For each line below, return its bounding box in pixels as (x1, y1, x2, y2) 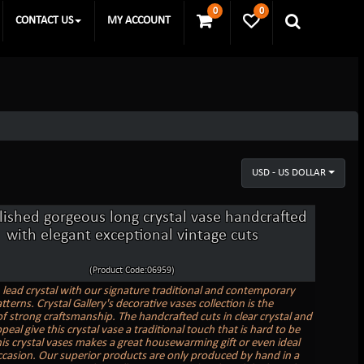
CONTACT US (15, 15, 73, 27)
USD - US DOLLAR (252, 167, 327, 178)
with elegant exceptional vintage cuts (6, 227, 258, 244)
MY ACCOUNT (107, 15, 171, 27)
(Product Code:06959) (89, 265, 175, 275)
